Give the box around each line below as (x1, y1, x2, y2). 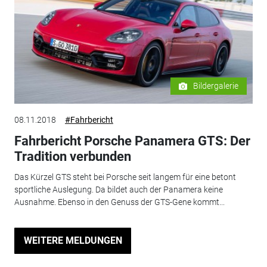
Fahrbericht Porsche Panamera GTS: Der (14, 133, 250, 149)
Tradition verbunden (14, 149, 131, 164)
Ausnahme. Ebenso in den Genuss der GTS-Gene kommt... (14, 197, 225, 207)
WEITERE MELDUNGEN (23, 234, 122, 246)
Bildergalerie (193, 81, 239, 91)
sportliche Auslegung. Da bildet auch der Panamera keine (14, 184, 223, 194)
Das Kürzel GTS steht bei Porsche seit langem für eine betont (14, 172, 236, 182)
